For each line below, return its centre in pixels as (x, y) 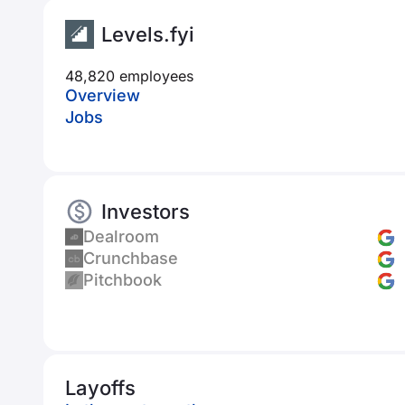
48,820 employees (129, 76)
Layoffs (100, 388)
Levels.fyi (148, 34)
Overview (103, 95)
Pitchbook (122, 280)
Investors (146, 212)
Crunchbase (131, 258)
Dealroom (121, 236)
